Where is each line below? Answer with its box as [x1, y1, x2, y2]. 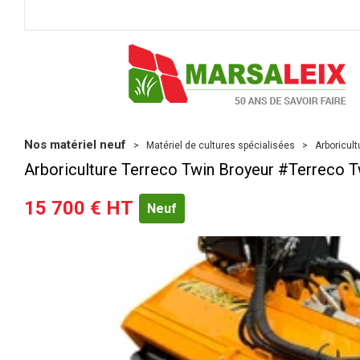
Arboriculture [24, 160, 121, 179]
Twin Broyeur [182, 160, 278, 179]
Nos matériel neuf [24, 137, 126, 152]
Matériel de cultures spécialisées [146, 140, 295, 151]
